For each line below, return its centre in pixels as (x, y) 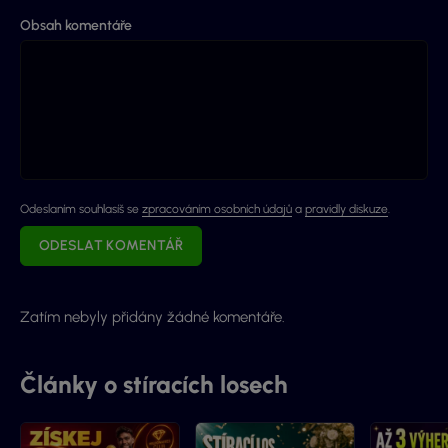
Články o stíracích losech (154, 385)
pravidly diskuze (346, 209)
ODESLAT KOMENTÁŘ (111, 246)
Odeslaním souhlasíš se (81, 209)
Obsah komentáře (76, 26)
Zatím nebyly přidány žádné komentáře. (152, 317)
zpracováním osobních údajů (217, 209)
